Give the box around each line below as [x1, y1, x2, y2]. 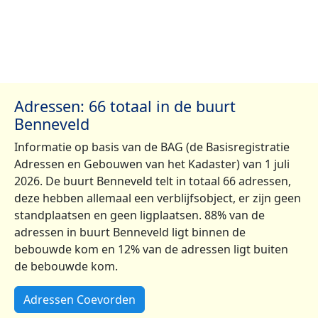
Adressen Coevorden [23, 291, 136, 307]
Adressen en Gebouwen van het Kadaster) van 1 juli [14, 155, 290, 172]
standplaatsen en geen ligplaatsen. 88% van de [14, 207, 265, 223]
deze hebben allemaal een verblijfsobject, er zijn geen [14, 190, 301, 206]
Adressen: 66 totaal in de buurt [14, 95, 236, 116]
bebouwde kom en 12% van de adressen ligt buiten [14, 241, 288, 257]
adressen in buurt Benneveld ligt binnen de [14, 224, 246, 240]
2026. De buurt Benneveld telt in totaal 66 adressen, [14, 172, 291, 189]
